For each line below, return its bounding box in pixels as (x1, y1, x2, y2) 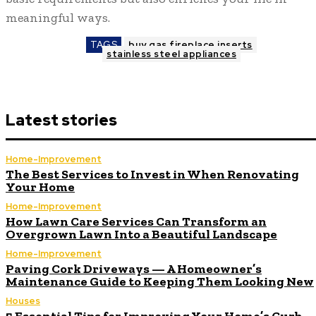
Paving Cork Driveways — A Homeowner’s (6, 261, 262, 277)
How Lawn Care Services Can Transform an (6, 214, 267, 230)
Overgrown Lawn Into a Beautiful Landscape (6, 226, 277, 243)
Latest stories (6, 110, 117, 131)
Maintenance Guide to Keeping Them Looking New (6, 274, 314, 290)
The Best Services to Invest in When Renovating (6, 166, 299, 183)
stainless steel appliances (107, 48, 236, 61)
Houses (6, 295, 40, 308)
